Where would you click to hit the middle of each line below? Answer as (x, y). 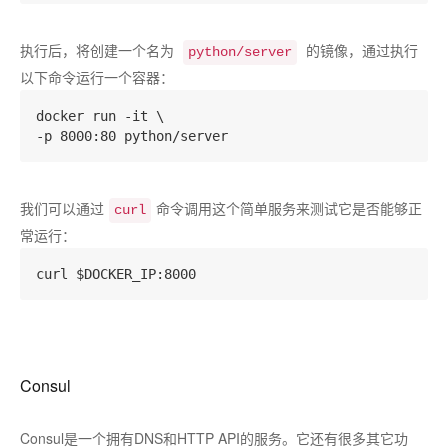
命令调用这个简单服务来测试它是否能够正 (289, 208)
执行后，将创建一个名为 (99, 50)
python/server (240, 52)
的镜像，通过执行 (360, 50)
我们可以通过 (62, 208)
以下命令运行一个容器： (97, 77)
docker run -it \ (100, 116)
